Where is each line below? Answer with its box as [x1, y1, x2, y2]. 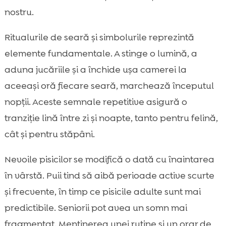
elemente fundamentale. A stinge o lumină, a [4, 47, 197, 60]
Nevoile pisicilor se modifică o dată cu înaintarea [4, 153, 214, 166]
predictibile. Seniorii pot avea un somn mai [4, 202, 187, 214]
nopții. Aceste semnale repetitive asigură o [4, 96, 187, 108]
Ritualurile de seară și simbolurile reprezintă [4, 31, 194, 44]
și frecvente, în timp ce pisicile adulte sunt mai [4, 186, 201, 198]
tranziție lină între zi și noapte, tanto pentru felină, [4, 112, 218, 125]
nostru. [4, 6, 34, 19]
